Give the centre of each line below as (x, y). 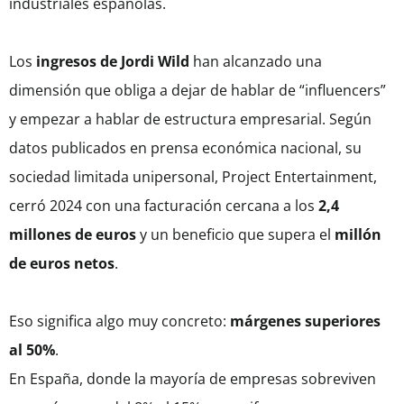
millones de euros (73, 235)
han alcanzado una (256, 62)
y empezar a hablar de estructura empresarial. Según (190, 119)
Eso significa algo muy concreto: (119, 321)
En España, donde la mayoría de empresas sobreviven (193, 379)
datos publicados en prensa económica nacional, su (185, 148)
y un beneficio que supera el (235, 235)
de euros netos (62, 264)
